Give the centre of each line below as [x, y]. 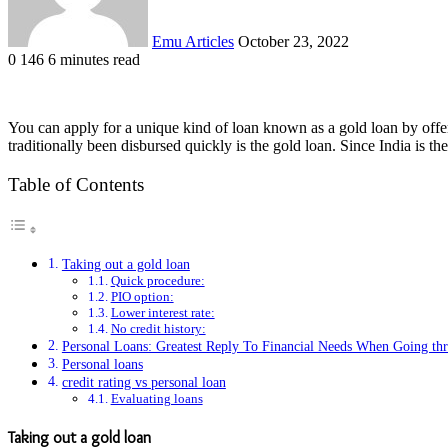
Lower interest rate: [162, 313]
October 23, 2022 [293, 41]
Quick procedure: [157, 281]
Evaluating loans [156, 399]
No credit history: [158, 329]
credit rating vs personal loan [143, 382]
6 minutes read [94, 59]
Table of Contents [76, 184]
